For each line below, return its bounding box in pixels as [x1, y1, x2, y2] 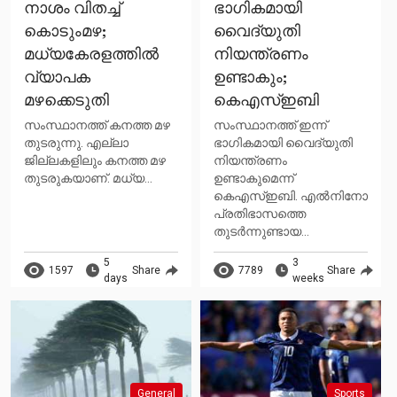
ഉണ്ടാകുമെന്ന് [214, 171, 294, 186]
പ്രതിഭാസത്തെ [214, 206, 306, 222]
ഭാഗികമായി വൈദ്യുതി [214, 136, 353, 151]
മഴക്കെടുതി [24, 93, 109, 110]
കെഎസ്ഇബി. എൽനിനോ [214, 189, 368, 204]
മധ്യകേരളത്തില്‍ [24, 47, 159, 64]
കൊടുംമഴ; [24, 24, 106, 41]
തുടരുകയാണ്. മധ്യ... [24, 171, 152, 186]
